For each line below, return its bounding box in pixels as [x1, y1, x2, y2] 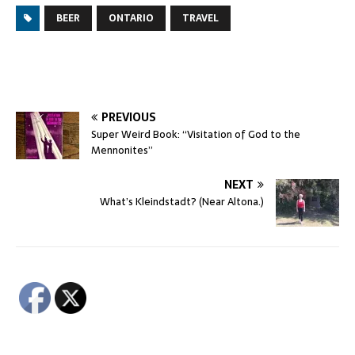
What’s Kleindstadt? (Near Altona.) [100, 193, 264, 210]
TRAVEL [182, 10, 219, 26]
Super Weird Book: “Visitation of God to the [91, 125, 300, 143]
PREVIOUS [101, 108, 156, 126]
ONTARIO [109, 10, 154, 26]
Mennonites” [91, 141, 153, 158]
